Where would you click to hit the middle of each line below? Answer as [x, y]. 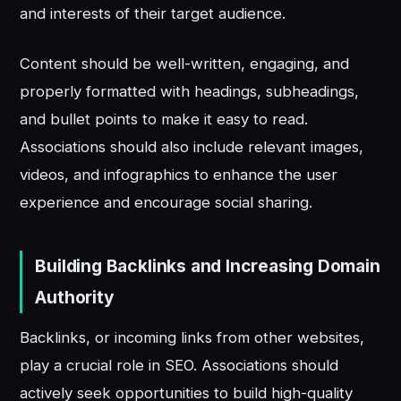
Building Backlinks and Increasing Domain [208, 266]
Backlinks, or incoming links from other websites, [192, 337]
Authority [75, 298]
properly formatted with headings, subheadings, [190, 91]
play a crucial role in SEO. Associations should [179, 365]
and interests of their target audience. [153, 13]
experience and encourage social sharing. [166, 202]
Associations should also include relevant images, [192, 146]
